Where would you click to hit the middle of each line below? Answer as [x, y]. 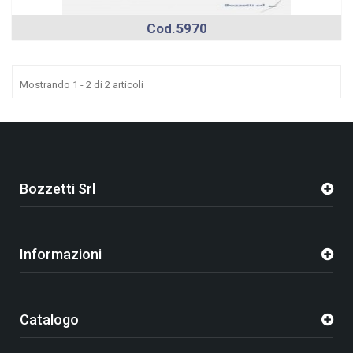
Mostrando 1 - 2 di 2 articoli [82, 85]
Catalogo [49, 320]
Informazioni [61, 254]
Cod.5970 [176, 28]
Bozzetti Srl [58, 189]
